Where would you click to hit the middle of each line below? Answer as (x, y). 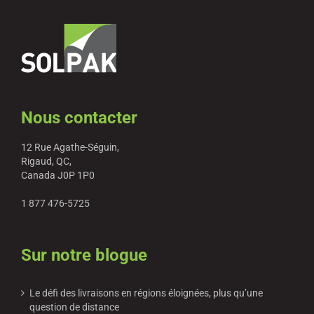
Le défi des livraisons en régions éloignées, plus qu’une (146, 293)
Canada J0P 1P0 (58, 175)
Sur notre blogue (84, 255)
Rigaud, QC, (46, 161)
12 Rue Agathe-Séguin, (70, 147)
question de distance (74, 307)
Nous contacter (79, 117)
